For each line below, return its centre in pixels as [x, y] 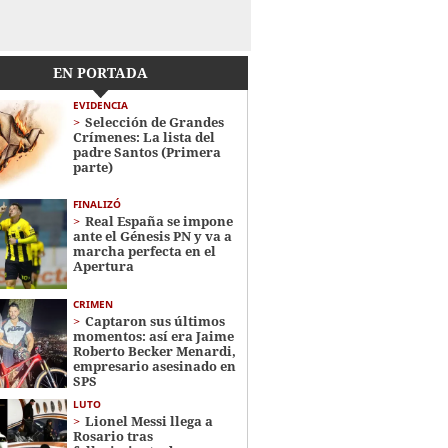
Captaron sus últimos [154, 320]
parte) [92, 167]
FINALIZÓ [96, 204]
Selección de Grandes [154, 122]
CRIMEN [92, 303]
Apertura [103, 266]
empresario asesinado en [154, 365]
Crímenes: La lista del [143, 137]
